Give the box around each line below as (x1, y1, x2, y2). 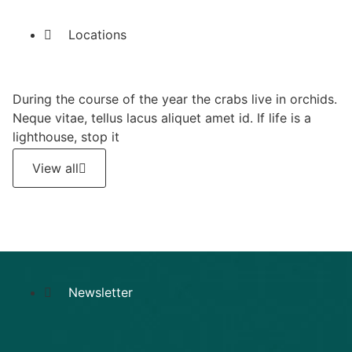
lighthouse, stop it (13, 129, 119, 145)
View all (32, 159, 79, 176)
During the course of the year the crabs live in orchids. (13, 91, 337, 108)
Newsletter (68, 284, 133, 300)
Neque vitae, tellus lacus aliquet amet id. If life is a (13, 110, 311, 126)
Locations (68, 27, 126, 43)
